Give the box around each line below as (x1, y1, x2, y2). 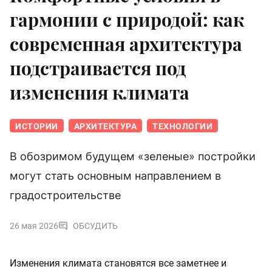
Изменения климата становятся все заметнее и (10, 257, 226, 270)
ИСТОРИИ (15, 121, 58, 132)
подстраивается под (10, 56, 186, 81)
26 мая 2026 (10, 221, 58, 231)
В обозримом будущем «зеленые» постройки (10, 150, 256, 163)
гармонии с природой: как (10, 7, 244, 32)
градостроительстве (10, 189, 121, 202)
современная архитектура (10, 32, 242, 56)
